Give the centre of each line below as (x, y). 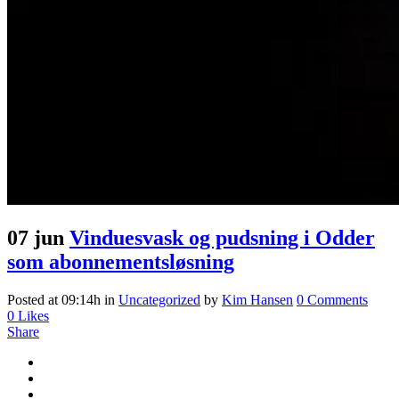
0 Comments (332, 299)
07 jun (36, 238)
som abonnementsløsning (121, 262)
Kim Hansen (257, 299)
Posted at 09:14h (54, 299)
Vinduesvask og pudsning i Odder (222, 238)
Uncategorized (159, 299)
